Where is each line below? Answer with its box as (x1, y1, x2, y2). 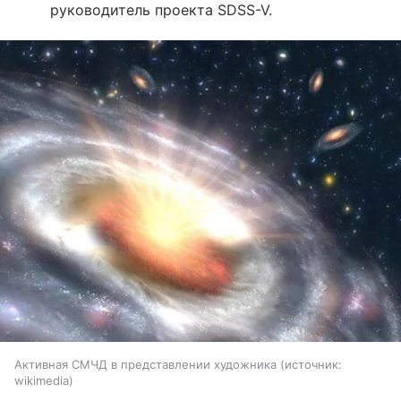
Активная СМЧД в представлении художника (14, 356, 277, 371)
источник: (285, 356, 342, 371)
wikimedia (14, 372, 69, 388)
